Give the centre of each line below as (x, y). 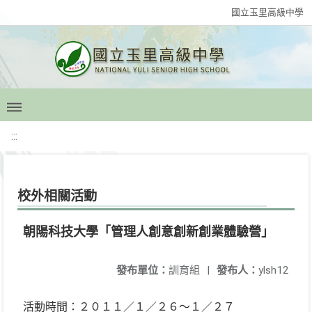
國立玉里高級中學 (267, 12)
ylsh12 (274, 270)
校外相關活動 (57, 196)
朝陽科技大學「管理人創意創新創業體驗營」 (148, 232)
